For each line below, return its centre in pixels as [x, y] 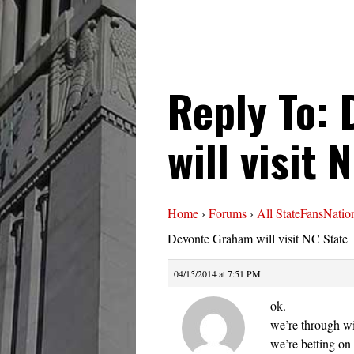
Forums [228, 213]
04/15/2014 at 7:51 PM [217, 274]
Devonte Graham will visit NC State [258, 239]
